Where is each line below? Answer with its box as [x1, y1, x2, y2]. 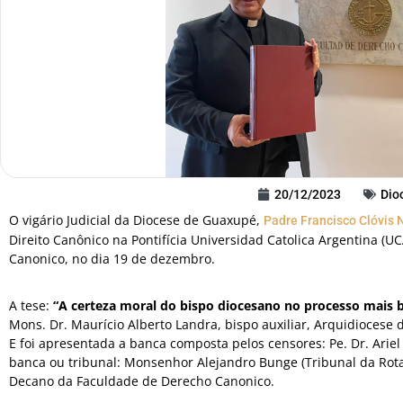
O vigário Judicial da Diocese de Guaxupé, [9, 211, 264, 228]
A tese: [9, 297, 49, 314]
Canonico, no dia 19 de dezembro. [9, 250, 215, 267]
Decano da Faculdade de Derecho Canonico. [9, 372, 274, 390]
